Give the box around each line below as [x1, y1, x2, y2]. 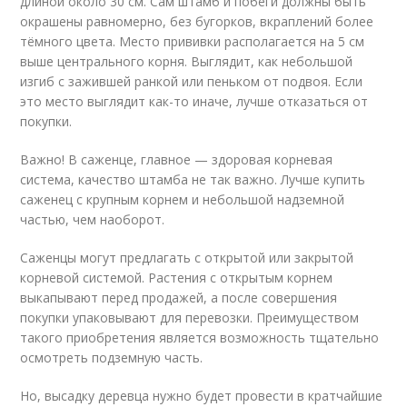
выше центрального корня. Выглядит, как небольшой [20, 53, 353, 70]
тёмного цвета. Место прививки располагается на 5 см [20, 33, 365, 50]
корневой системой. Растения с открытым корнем [20, 269, 333, 286]
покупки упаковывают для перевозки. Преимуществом [20, 309, 360, 326]
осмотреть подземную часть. [20, 349, 203, 366]
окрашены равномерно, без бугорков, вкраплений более [20, 13, 374, 30]
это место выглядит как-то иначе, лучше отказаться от [20, 93, 369, 110]
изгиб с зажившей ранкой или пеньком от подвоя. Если [20, 73, 363, 90]
